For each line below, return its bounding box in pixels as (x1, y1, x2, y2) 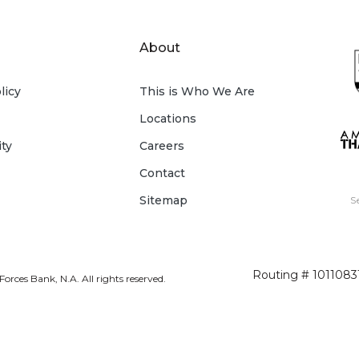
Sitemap (139, 192, 188, 208)
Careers (139, 138, 184, 153)
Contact (139, 165, 185, 180)
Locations (139, 111, 196, 126)
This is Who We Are (139, 83, 255, 99)
